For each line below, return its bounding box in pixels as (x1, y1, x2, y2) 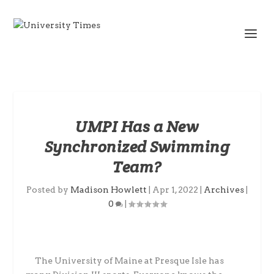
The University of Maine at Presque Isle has (26, 256, 224, 265)
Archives (204, 185, 244, 194)
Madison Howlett (70, 185, 147, 194)
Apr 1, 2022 (152, 185, 198, 194)
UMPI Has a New (75, 116, 199, 136)
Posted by (26, 185, 70, 194)
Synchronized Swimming (44, 136, 230, 157)
